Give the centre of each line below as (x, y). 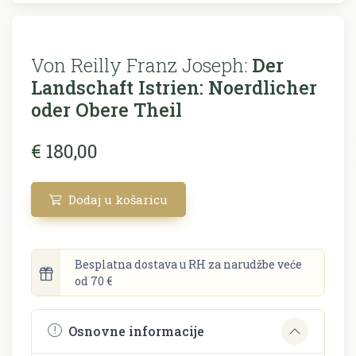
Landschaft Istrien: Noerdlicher (174, 87)
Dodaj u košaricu (116, 199)
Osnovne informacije (136, 331)
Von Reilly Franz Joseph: (139, 64)
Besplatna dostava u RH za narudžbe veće (188, 264)
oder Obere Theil (106, 109)
